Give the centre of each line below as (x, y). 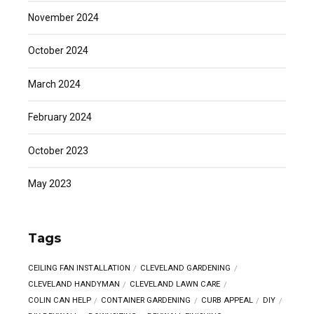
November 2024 (63, 18)
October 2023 (58, 150)
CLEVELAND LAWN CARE (175, 285)
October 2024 (58, 51)
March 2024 (54, 84)
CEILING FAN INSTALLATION (79, 268)
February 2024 (60, 117)
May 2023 (50, 183)
